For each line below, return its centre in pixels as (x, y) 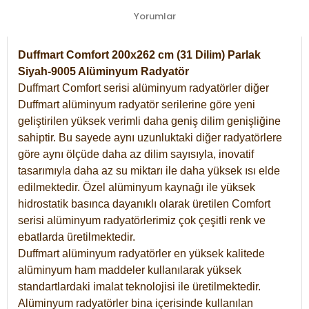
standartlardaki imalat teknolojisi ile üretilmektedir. (139, 286)
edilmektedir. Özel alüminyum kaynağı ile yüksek (137, 187)
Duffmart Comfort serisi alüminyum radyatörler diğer (143, 88)
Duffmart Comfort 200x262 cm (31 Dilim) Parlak (139, 54)
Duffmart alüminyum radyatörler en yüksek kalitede (141, 253)
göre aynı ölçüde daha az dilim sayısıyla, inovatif (136, 154)
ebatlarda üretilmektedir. (77, 237)
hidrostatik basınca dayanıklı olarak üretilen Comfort (144, 203)
